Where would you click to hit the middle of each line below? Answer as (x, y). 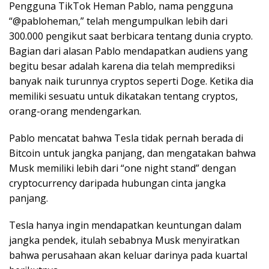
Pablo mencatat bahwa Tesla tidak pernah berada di (126, 138)
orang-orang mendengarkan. (75, 111)
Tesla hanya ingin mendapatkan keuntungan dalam (125, 225)
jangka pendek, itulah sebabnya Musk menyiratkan (124, 240)
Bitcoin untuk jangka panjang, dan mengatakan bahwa (132, 153)
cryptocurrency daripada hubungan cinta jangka (117, 183)
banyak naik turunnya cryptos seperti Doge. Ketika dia (131, 81)
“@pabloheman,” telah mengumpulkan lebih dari (118, 21)
